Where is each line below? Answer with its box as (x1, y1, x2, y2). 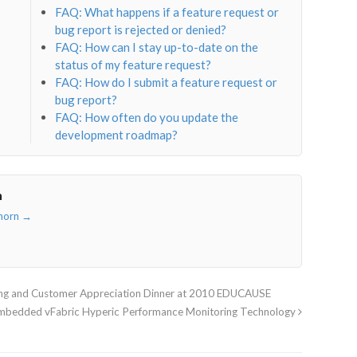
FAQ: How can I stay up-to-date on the (55, 40, 259, 55)
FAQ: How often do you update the (55, 110, 239, 125)
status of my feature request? (55, 57, 212, 73)
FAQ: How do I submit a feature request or (55, 75, 278, 90)
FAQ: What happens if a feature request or (55, 5, 280, 20)
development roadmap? (55, 127, 178, 143)
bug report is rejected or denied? (55, 22, 227, 37)
